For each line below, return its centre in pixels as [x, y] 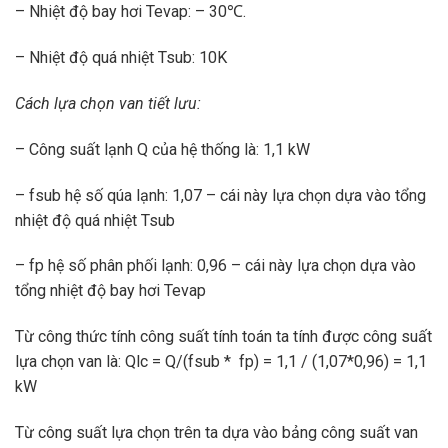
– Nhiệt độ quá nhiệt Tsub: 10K [121, 58]
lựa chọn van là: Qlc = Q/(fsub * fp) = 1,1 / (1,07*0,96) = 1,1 [221, 362]
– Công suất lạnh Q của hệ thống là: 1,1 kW [162, 149]
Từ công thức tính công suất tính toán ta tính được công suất [223, 337]
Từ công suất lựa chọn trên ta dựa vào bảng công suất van [216, 432]
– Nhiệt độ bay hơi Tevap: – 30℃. [130, 12]
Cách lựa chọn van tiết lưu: [108, 104]
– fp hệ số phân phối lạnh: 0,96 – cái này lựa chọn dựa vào [215, 266]
